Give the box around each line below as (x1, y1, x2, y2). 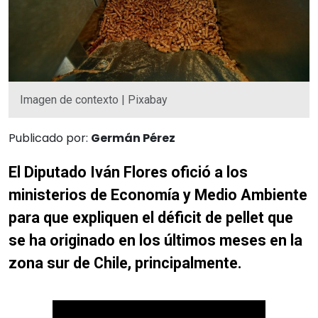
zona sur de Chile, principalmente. (9, 253, 242, 272)
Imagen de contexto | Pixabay (20, 92, 168, 106)
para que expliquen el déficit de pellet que (9, 208, 293, 226)
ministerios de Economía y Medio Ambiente (9, 185, 307, 204)
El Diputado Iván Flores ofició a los (9, 163, 248, 181)
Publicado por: (9, 129, 91, 146)
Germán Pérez (91, 129, 175, 146)
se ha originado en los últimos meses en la (9, 231, 302, 249)
